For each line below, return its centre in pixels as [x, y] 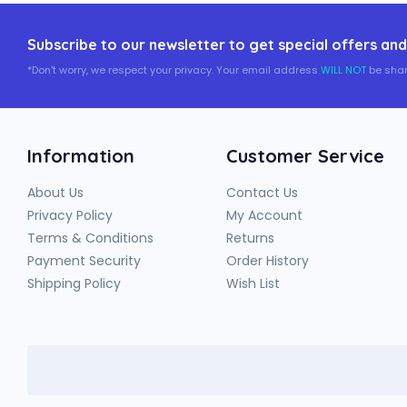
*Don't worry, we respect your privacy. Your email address [174, 69]
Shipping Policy [74, 283]
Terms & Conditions [90, 238]
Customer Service [305, 155]
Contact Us [262, 192]
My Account [264, 215]
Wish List [253, 283]
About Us [55, 192]
